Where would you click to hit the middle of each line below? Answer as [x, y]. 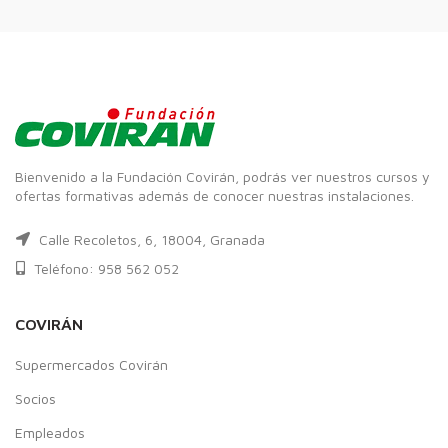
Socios [35, 398]
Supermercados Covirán [91, 364]
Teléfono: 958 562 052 [104, 268]
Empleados [50, 432]
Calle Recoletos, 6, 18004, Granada [150, 239]
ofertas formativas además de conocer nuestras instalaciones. [214, 195]
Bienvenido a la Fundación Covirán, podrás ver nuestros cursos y [222, 176]
